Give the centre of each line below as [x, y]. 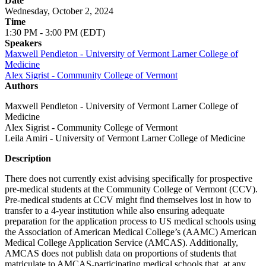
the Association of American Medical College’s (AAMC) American [131, 232]
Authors [21, 85]
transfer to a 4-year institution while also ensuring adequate [115, 210]
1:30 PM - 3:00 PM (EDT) [55, 32]
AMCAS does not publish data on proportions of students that [121, 253]
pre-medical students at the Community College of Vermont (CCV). [131, 189]
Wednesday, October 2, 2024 [59, 11]
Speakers [23, 43]
